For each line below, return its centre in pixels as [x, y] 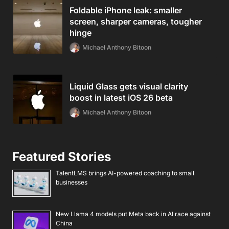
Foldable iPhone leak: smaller [126, 10]
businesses [72, 182]
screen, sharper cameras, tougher [136, 22]
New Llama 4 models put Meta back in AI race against [133, 214]
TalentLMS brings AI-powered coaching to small [125, 173]
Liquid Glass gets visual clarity [129, 87]
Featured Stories [62, 157]
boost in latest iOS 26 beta [121, 98]
